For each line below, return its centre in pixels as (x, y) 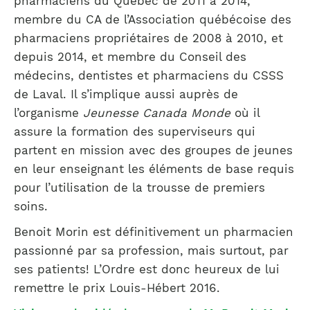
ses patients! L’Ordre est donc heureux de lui (147, 269)
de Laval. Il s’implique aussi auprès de (126, 94)
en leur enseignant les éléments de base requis (154, 169)
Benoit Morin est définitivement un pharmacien (154, 232)
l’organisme (48, 113)
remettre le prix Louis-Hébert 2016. (117, 288)
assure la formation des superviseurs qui (135, 131)
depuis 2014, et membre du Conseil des (130, 57)
